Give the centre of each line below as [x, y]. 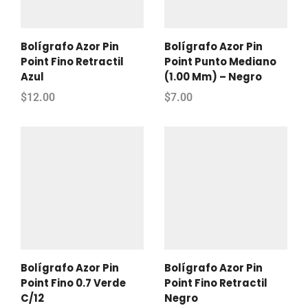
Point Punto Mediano [220, 62]
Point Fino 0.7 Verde [73, 283]
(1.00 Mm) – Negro [213, 77]
